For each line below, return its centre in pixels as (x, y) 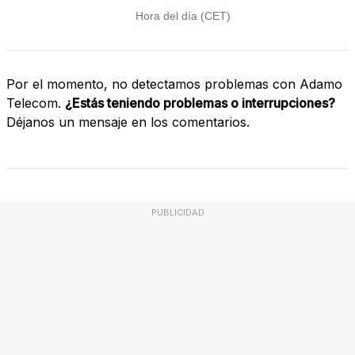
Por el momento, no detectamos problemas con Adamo (174, 84)
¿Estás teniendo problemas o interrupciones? (200, 103)
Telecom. (36, 103)
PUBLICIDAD (177, 212)
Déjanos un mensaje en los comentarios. (128, 122)
